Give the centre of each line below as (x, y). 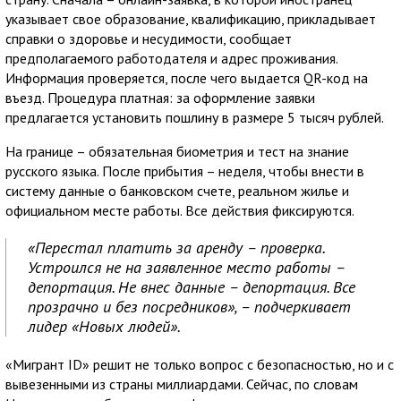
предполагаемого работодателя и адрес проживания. (171, 58)
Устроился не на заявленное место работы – (187, 267)
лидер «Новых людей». (104, 326)
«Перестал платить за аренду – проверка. (177, 247)
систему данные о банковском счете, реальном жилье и (177, 190)
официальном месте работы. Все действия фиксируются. (180, 210)
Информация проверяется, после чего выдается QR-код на (187, 77)
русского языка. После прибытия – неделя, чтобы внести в (185, 171)
